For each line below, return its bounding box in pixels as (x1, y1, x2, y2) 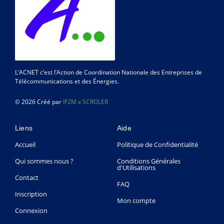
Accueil (15, 139, 35, 149)
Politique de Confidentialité (117, 139, 198, 149)
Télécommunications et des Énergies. (15, 76, 119, 85)
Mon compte (117, 195, 155, 205)
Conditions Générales (117, 156, 180, 165)
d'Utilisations (117, 162, 155, 172)
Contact (15, 172, 38, 182)
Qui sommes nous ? (15, 156, 73, 165)
